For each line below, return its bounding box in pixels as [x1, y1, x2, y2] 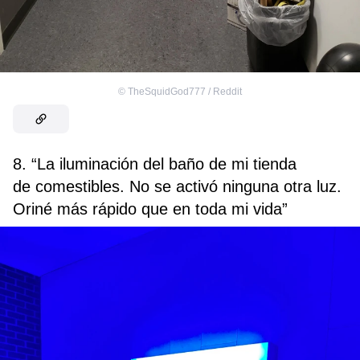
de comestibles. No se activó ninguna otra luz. [13, 177, 342, 195]
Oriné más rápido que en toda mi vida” [13, 199, 288, 218]
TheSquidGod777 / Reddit [128, 85, 242, 97]
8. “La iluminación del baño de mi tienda [13, 154, 297, 173]
